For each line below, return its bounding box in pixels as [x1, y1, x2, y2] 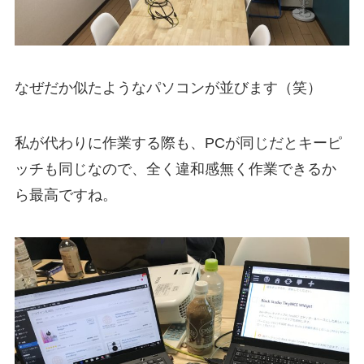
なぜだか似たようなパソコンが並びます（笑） [14, 80, 322, 97]
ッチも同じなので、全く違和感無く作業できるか [14, 160, 336, 177]
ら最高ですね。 [14, 186, 117, 203]
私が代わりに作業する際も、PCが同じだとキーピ [14, 134, 342, 151]
